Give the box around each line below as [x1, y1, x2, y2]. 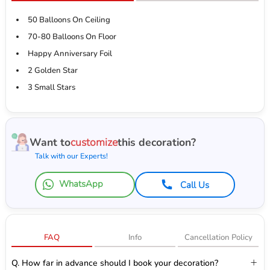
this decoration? [117, 135, 196, 150]
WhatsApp [58, 178, 103, 190]
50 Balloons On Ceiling [27, 14, 110, 26]
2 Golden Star [27, 65, 78, 77]
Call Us [180, 179, 210, 192]
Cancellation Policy [184, 232, 253, 243]
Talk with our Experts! [35, 151, 108, 162]
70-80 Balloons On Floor [27, 31, 116, 43]
